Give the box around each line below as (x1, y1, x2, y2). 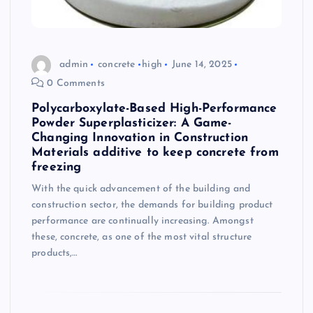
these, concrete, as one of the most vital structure (31, 231, 252, 242)
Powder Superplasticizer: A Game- (31, 117, 232, 129)
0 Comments (44, 78, 105, 89)
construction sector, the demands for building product (31, 199, 273, 210)
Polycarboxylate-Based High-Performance (31, 102, 277, 115)
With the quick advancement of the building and (31, 183, 251, 194)
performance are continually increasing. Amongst (31, 215, 254, 226)
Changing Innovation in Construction (31, 131, 249, 144)
